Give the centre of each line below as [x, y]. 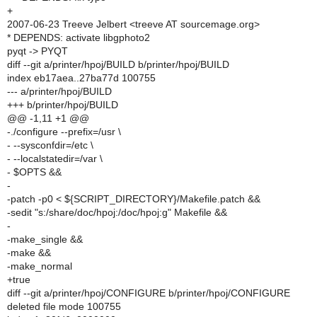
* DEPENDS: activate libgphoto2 [79, 38]
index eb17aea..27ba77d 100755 [81, 78]
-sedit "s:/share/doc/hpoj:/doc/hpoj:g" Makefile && [117, 212]
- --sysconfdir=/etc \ [50, 145]
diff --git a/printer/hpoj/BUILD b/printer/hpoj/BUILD [118, 64]
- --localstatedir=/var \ [55, 158]
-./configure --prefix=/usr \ [64, 132]
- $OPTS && [34, 172]
